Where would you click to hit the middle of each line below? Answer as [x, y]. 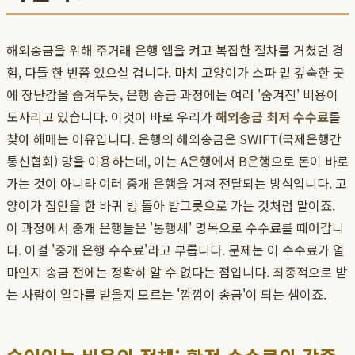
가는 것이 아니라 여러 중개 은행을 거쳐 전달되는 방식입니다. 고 [177, 183]
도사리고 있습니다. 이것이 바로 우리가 [111, 117]
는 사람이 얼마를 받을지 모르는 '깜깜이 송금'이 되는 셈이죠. [166, 294]
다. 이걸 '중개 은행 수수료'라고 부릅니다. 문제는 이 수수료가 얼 [176, 250]
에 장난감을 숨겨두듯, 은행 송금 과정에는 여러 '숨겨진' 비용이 [172, 95]
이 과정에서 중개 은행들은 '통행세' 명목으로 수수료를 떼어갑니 [175, 228]
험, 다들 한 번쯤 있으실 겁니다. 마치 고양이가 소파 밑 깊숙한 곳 [176, 73]
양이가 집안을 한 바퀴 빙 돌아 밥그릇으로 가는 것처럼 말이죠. [171, 206]
